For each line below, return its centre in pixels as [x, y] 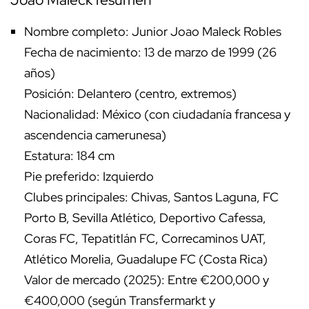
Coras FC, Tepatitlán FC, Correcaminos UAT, [145, 239]
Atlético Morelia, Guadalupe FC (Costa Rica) [146, 259]
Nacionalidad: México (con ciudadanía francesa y [157, 114]
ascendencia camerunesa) [95, 135]
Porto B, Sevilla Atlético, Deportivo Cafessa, [145, 218]
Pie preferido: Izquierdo [89, 177]
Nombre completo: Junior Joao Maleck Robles [153, 32]
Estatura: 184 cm [69, 156]
